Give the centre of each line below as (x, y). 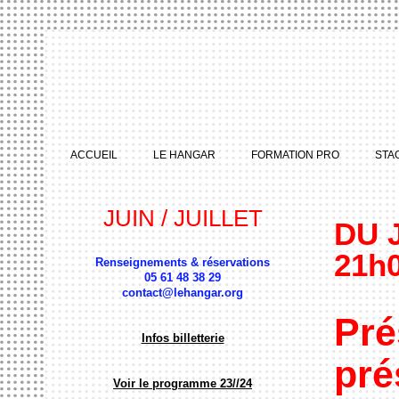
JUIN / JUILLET (183, 218)
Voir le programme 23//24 (183, 383)
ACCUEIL (94, 155)
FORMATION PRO (295, 155)
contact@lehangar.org (183, 293)
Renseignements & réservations (183, 262)
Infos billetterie (183, 338)
